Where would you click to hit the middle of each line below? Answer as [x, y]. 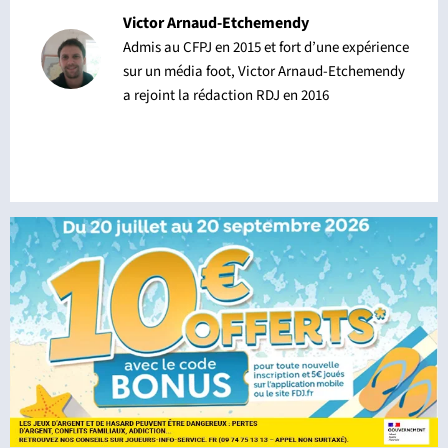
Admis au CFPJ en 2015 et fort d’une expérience [265, 47]
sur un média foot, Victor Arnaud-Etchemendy [263, 71]
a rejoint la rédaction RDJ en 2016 [225, 95]
